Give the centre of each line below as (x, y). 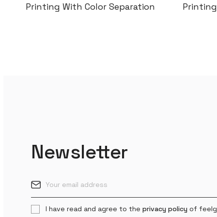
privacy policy (165, 209)
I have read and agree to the (94, 209)
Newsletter (79, 152)
